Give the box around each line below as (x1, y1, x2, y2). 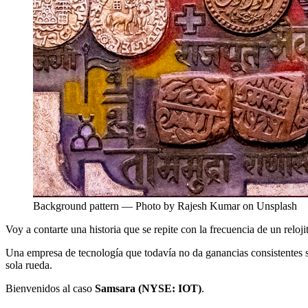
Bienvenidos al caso (5, 282, 95, 294)
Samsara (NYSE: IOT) (95, 282, 201, 294)
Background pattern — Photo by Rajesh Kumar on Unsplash (33, 199, 297, 212)
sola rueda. (5, 258, 52, 271)
